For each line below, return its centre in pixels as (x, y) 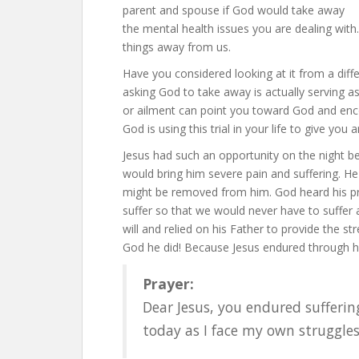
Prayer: (168, 284)
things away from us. (177, 47)
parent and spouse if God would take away (234, 10)
